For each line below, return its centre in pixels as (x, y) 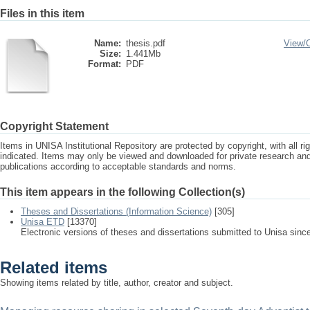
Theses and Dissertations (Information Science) (116, 211)
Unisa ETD (43, 222)
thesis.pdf (146, 43)
